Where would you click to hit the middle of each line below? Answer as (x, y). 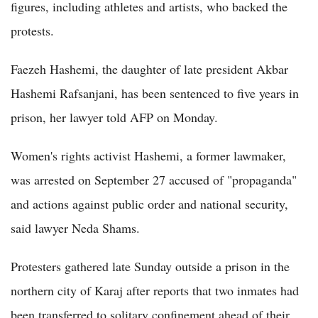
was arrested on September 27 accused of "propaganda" (154, 179)
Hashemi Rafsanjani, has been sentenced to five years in (155, 93)
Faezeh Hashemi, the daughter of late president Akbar (149, 68)
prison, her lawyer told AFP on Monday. (114, 117)
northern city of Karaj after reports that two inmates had (155, 290)
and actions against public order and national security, (149, 203)
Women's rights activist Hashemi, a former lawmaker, (148, 155)
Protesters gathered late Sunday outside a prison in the (150, 266)
